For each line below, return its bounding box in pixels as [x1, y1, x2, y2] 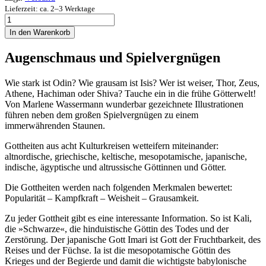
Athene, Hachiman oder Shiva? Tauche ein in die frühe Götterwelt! [5, 88, 256, 99]
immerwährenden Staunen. [5, 121, 105, 131]
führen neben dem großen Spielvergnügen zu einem [5, 110, 198, 121]
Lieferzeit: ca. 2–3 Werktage [5, 4, 95, 13]
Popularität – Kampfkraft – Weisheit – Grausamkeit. [5, 193, 199, 204]
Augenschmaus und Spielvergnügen [5, 50, 220, 66]
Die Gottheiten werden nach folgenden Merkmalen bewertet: [5, 182, 232, 193]
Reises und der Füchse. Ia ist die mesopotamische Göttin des [5, 245, 230, 256]
